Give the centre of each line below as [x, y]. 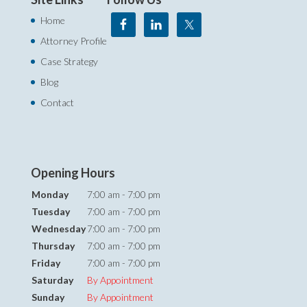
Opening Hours [73, 172]
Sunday [48, 297]
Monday [50, 194]
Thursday [53, 245]
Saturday [52, 280]
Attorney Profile [73, 40]
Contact [57, 102]
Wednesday [58, 228]
